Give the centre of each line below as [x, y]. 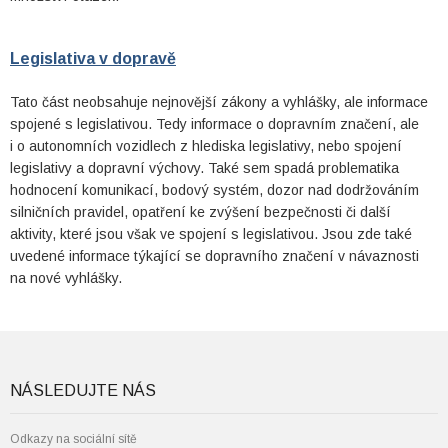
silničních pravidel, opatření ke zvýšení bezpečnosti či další [200, 212]
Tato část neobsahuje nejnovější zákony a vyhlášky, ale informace [219, 102]
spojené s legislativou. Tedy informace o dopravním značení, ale [214, 124]
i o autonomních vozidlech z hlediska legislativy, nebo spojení [206, 146]
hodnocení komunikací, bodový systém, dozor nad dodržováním [214, 190]
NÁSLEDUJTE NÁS [83, 390]
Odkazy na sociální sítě [73, 439]
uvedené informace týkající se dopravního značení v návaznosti [214, 256]
